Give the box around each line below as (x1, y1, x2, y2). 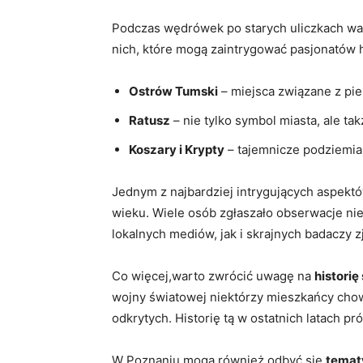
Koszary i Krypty (129, 141, 224, 157)
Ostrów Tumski (129, 83, 218, 99)
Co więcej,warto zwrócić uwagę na (112, 267, 314, 284)
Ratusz (129, 112, 170, 128)
